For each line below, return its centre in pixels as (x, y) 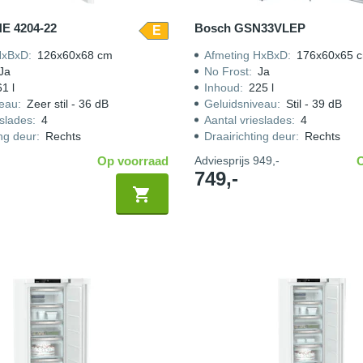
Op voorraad (132, 161)
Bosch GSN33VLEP (250, 28)
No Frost (226, 71)
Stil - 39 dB (314, 104)
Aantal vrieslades (248, 120)
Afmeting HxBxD (246, 55)
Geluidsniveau (240, 104)
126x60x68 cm (75, 55)
